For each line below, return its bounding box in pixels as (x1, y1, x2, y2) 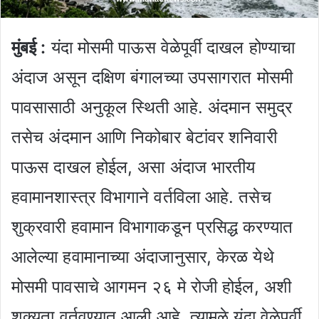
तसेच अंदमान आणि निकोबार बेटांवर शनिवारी (11, 126, 277, 147)
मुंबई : (11, 36, 46, 58)
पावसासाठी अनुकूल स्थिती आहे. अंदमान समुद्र (11, 96, 292, 117)
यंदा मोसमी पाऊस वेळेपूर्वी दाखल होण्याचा (46, 36, 295, 58)
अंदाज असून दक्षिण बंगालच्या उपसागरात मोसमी (11, 66, 293, 88)
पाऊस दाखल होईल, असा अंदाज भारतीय (11, 156, 256, 177)
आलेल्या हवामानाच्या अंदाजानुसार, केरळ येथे (11, 246, 274, 267)
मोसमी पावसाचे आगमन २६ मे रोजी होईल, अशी (11, 276, 291, 297)
